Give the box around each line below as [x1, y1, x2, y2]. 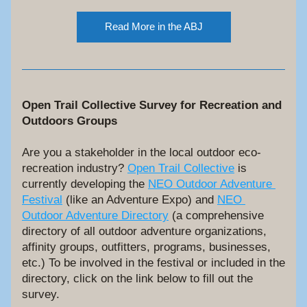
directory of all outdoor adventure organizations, [22, 225, 267, 238]
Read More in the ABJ [104, 21, 203, 32]
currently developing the [22, 177, 148, 191]
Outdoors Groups [22, 114, 117, 127]
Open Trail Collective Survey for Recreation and [22, 99, 282, 112]
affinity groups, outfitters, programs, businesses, [22, 241, 271, 254]
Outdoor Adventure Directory [22, 209, 169, 222]
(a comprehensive [169, 209, 264, 222]
